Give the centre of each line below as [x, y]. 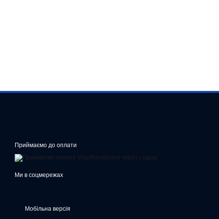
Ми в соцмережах [39, 175]
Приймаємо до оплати [46, 145]
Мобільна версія [47, 209]
